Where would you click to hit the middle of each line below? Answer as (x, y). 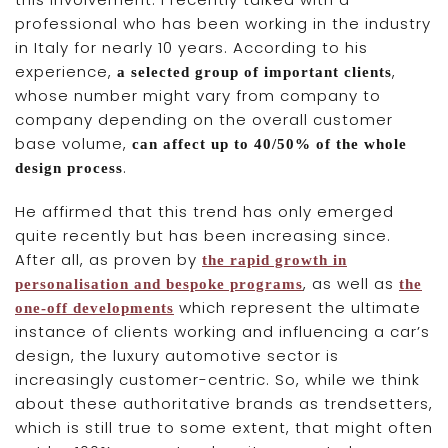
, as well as (351, 283)
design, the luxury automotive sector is (177, 355)
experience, (66, 71)
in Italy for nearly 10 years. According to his (191, 47)
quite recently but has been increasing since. (203, 235)
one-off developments (94, 307)
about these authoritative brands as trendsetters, (224, 403)
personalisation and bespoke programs (159, 283)
